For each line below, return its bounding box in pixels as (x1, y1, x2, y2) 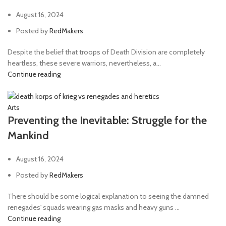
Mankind (8, 128, 49, 142)
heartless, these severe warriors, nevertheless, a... (8, 58, 161, 68)
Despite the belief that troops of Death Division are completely (8, 47, 205, 56)
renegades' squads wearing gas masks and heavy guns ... (8, 202, 180, 212)
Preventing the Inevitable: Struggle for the (8, 113, 207, 127)
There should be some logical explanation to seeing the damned (8, 191, 209, 201)
